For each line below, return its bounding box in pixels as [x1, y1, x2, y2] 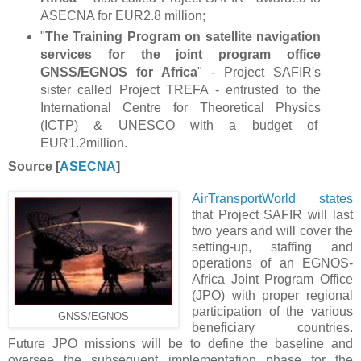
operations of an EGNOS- [191, 255, 353, 270]
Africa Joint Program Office [191, 272, 353, 286]
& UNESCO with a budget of [93, 118, 322, 132]
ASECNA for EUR [39, 9, 143, 23]
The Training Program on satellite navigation [44, 29, 322, 44]
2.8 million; [143, 9, 205, 23]
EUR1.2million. [39, 135, 127, 150]
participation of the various [191, 304, 353, 318]
